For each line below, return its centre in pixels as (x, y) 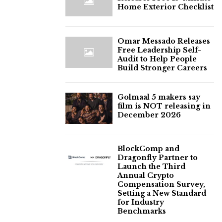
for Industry (141, 202)
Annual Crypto (146, 175)
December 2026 (149, 115)
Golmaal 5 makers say (159, 97)
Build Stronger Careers (162, 68)
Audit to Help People (157, 59)
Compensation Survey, (161, 184)
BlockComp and (148, 148)
